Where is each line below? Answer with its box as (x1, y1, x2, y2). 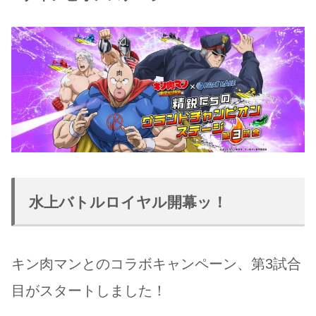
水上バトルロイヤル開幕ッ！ (29, 193, 227, 210)
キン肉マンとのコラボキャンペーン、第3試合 (11, 255, 301, 272)
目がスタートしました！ (11, 282, 166, 298)
